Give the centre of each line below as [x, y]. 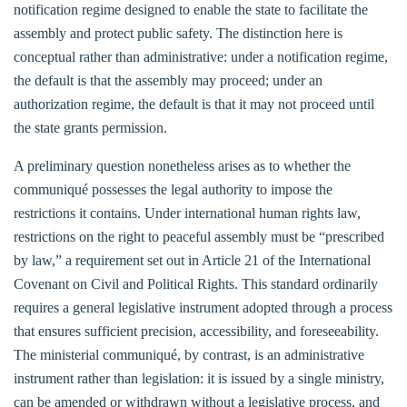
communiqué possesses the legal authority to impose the [173, 189]
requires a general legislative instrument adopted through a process [203, 307]
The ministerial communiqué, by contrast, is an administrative [189, 354]
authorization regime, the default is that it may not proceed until [194, 104]
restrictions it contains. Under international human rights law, [187, 213]
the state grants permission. [90, 127]
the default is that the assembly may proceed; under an [168, 80]
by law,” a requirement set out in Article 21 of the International [192, 260]
